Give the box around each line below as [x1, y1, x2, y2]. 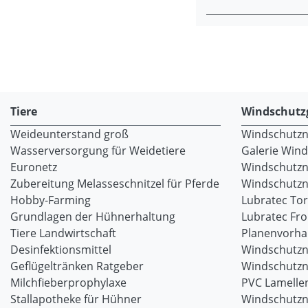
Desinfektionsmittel [10, 242, 111, 257]
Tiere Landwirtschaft [10, 225, 116, 241]
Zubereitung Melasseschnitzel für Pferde [10, 176, 219, 191]
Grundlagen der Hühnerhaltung [10, 209, 175, 224]
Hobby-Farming [10, 192, 91, 208]
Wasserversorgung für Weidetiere [10, 143, 186, 158]
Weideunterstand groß [10, 126, 129, 142]
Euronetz [10, 159, 57, 175]
